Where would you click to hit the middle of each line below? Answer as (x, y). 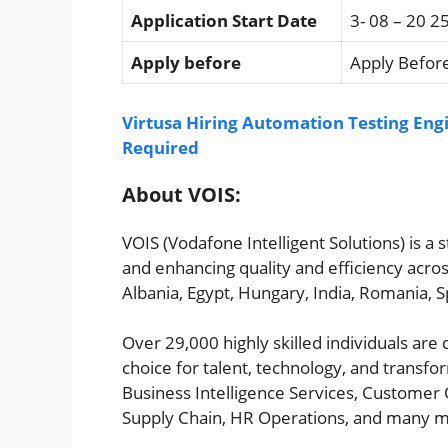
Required (160, 147)
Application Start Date (224, 21)
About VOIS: (181, 194)
